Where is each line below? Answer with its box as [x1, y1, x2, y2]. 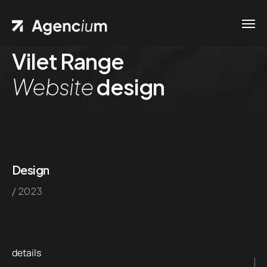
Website [12, 73, 94, 100]
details [12, 246, 41, 259]
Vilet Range [12, 47, 125, 74]
